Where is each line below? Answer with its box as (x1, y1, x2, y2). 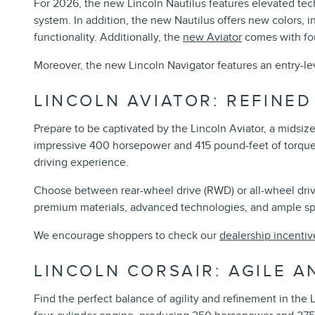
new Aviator (183, 30, 242, 44)
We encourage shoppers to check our (34, 228, 219, 243)
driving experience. (34, 155, 129, 169)
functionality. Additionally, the (34, 30, 183, 44)
